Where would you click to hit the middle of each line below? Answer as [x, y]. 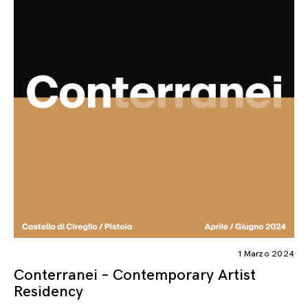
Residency [48, 292]
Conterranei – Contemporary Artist [135, 276]
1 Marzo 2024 [266, 254]
